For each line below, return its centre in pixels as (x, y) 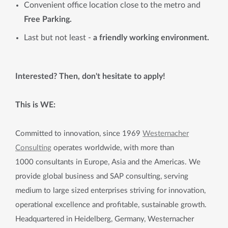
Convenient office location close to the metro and (112, 5)
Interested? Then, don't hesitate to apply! (91, 76)
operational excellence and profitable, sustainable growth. (111, 205)
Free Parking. (48, 19)
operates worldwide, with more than (113, 148)
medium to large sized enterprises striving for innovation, (110, 191)
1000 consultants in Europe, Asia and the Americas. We (108, 162)
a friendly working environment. (150, 38)
